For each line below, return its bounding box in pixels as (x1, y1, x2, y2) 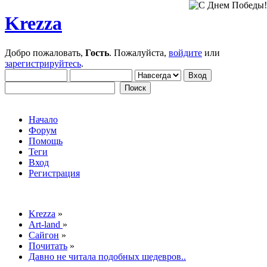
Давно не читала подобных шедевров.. (29, 251, 186, 262)
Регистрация (29, 167, 80, 178)
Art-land (29, 219, 63, 229)
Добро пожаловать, (5, 47, 85, 58)
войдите (169, 47, 202, 58)
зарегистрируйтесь (5, 58, 81, 69)
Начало (29, 114, 58, 125)
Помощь (29, 135, 63, 146)
